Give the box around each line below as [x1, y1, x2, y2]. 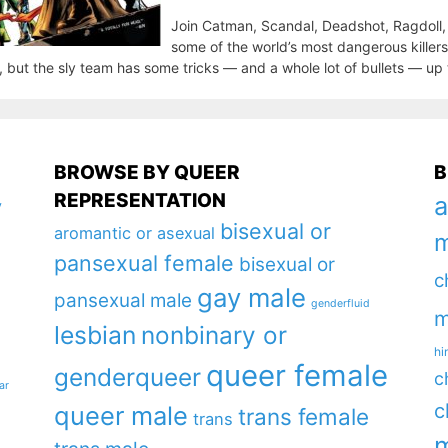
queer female [205, 358, 388, 393]
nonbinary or [140, 320, 287, 350]
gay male [196, 282, 306, 313]
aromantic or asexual [53, 223, 215, 243]
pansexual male [53, 289, 192, 312]
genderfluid [310, 297, 370, 310]
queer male [53, 400, 188, 431]
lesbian [53, 320, 136, 350]
